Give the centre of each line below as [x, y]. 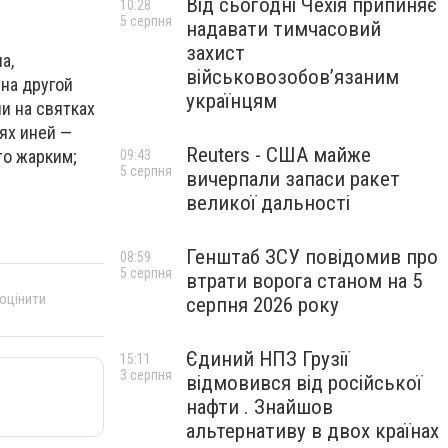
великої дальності [268, 203]
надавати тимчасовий [283, 29]
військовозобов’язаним [292, 77]
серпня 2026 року [262, 305]
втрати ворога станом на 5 [304, 281]
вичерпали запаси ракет [293, 179]
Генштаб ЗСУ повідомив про [312, 257]
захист [215, 53]
